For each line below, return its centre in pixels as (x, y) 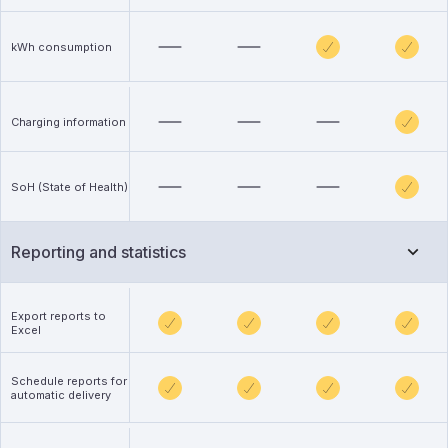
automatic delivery (61, 394)
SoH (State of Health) (69, 186)
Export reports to (58, 315)
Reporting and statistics (98, 252)
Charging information (68, 121)
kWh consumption (61, 46)
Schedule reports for (69, 380)
